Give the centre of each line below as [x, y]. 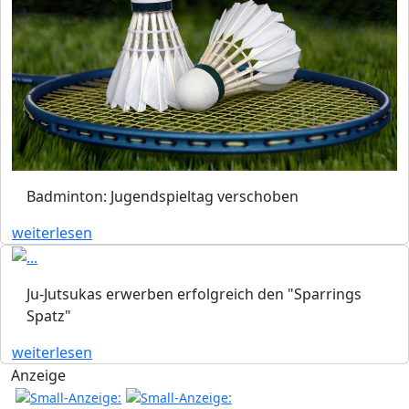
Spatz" [49, 316]
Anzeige [38, 376]
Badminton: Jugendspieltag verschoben [163, 196]
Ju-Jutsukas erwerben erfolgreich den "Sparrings [194, 294]
